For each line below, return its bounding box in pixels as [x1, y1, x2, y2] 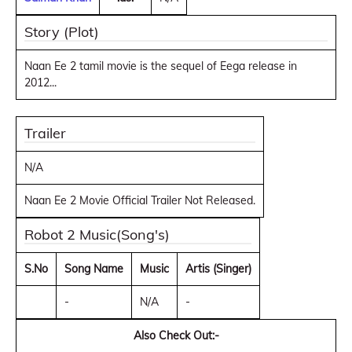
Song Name [64, 262, 123, 276]
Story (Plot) [24, 23, 99, 41]
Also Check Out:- [133, 328, 219, 343]
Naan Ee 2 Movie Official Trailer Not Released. [24, 193, 255, 207]
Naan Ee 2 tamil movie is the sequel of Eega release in [24, 59, 297, 73]
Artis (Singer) [185, 262, 251, 276]
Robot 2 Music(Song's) [24, 225, 170, 244]
